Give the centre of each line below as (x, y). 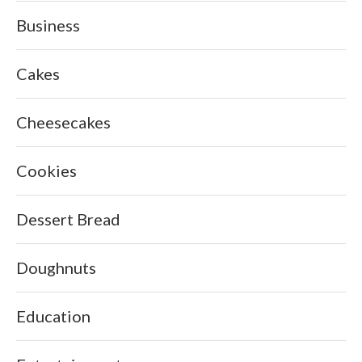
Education (53, 316)
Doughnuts (56, 267)
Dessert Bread (68, 219)
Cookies (46, 170)
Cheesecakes (63, 122)
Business (48, 25)
